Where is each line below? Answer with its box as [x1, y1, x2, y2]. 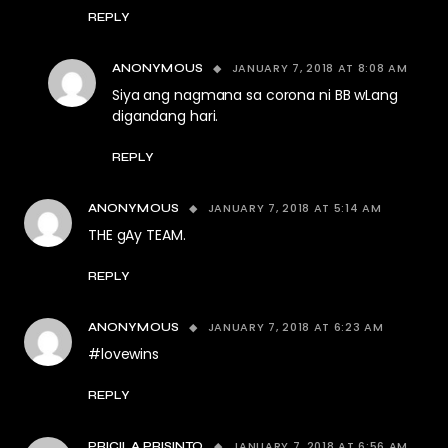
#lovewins [88, 344, 159, 365]
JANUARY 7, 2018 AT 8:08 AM [231, 60, 408, 77]
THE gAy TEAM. [88, 225, 186, 246]
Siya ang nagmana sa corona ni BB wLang [112, 85, 398, 106]
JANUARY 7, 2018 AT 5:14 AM [207, 200, 382, 217]
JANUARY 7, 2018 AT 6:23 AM [207, 319, 384, 336]
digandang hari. [112, 106, 219, 127]
